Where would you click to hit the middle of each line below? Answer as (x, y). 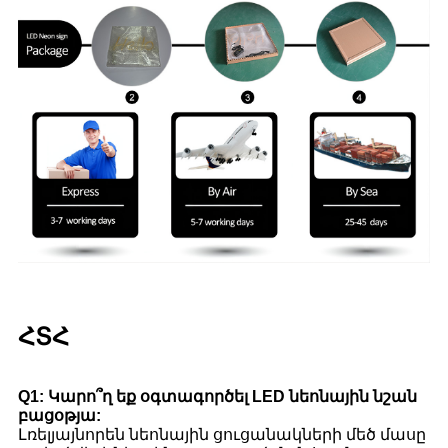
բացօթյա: (59, 415)
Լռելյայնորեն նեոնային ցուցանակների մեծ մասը (222, 434)
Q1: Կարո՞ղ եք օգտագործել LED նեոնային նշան (217, 396)
